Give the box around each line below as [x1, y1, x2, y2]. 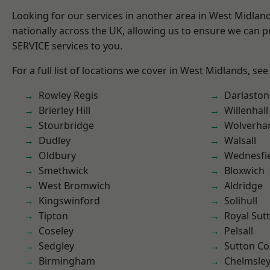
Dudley [39, 134, 71, 147]
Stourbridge [39, 119, 94, 132]
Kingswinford [39, 194, 100, 207]
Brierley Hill [39, 104, 90, 117]
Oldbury [39, 149, 76, 162]
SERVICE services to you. [12, 39, 122, 52]
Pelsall [224, 224, 253, 237]
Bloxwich [224, 164, 265, 177]
